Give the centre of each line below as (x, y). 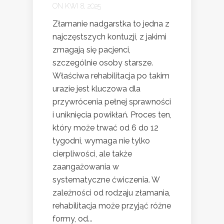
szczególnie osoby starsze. (103, 62)
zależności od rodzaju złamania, (111, 192)
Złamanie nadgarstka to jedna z (111, 23)
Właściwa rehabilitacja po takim (111, 75)
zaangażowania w (86, 166)
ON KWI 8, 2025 (77, 6)
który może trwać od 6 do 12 (105, 127)
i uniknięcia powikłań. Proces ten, (112, 114)
